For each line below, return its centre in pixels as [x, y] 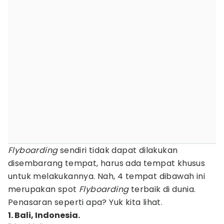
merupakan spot [43, 189]
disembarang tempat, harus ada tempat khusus [107, 163]
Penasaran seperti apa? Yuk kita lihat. [85, 202]
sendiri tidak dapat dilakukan [118, 150]
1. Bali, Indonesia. [44, 215]
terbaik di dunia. [162, 189]
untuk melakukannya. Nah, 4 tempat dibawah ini [106, 176]
